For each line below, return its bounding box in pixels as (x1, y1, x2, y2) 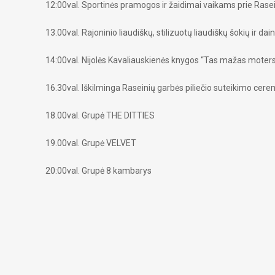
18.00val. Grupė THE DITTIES (45, 110, 155, 120)
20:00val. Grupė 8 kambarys (45, 166, 152, 176)
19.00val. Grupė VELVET (45, 138, 136, 148)
